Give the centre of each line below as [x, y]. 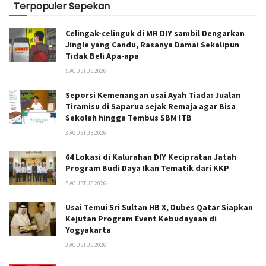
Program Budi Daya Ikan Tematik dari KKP [147, 168]
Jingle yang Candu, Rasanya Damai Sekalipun [152, 44]
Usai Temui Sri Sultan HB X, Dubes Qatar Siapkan [159, 207]
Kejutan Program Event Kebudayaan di [141, 218]
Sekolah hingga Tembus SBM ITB [129, 117]
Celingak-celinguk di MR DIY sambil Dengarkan [155, 33]
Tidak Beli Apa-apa [102, 56]
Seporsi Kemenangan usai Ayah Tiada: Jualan [153, 95]
